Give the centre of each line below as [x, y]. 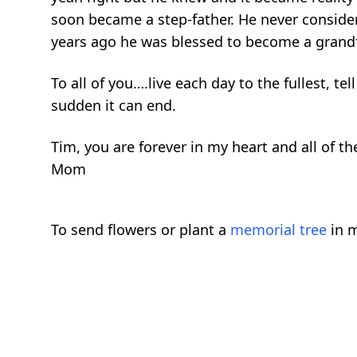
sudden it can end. [114, 105]
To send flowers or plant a [141, 229]
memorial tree [279, 229]
